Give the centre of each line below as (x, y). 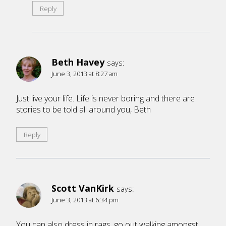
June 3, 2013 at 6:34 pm (85, 200)
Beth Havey (78, 62)
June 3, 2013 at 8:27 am (84, 73)
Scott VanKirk (83, 188)
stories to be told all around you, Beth (83, 109)
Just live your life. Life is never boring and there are (105, 98)
